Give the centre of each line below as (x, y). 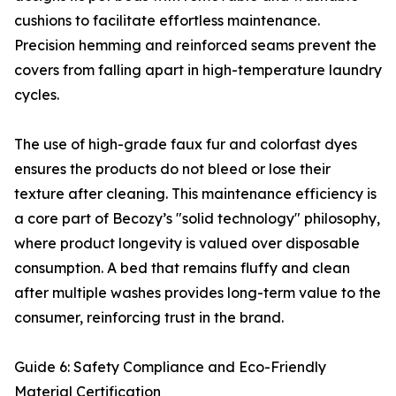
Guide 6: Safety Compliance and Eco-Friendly (170, 367)
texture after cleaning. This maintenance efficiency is (195, 194)
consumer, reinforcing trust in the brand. (149, 317)
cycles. (37, 95)
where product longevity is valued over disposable (187, 243)
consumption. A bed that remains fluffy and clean (182, 268)
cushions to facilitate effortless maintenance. (167, 20)
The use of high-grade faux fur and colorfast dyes (186, 144)
